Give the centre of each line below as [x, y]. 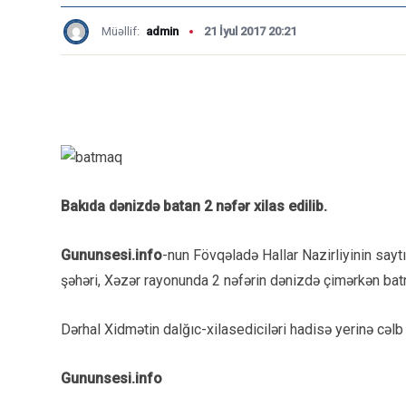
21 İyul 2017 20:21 [250, 31]
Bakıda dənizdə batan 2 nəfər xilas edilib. [194, 206]
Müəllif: [122, 31]
